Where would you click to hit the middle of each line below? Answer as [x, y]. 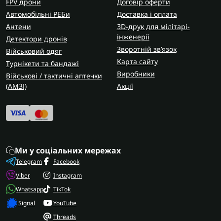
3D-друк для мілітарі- [153, 26]
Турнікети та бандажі [42, 63]
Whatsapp [30, 189]
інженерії [133, 37]
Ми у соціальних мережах [68, 150]
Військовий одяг [34, 51]
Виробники [136, 74]
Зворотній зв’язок [147, 49]
